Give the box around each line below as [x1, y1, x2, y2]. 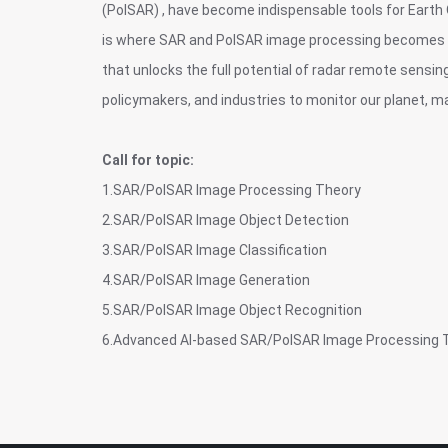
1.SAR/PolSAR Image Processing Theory [102, 182, 361, 198]
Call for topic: [102, 152, 194, 168]
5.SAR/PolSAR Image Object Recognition [102, 302, 362, 318]
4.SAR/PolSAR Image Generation [102, 272, 310, 288]
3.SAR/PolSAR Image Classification [102, 242, 327, 258]
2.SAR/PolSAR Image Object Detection [102, 212, 349, 228]
